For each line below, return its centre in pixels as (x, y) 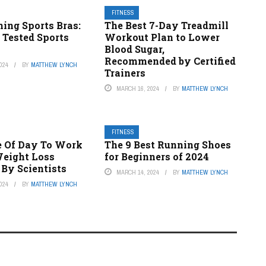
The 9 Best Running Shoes (167, 145)
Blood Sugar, (134, 49)
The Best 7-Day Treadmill (166, 25)
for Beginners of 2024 (156, 156)
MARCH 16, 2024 (137, 88)
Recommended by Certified (170, 61)
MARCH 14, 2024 (137, 172)
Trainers (125, 73)
